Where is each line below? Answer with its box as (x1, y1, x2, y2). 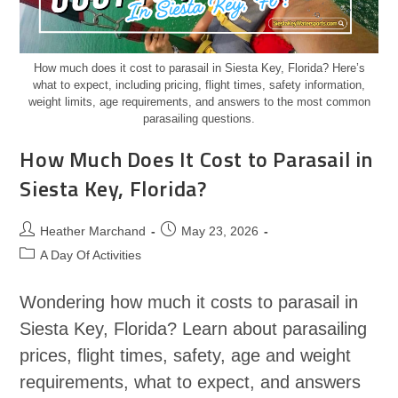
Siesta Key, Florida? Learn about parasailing (20, 318, 368, 338)
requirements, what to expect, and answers (20, 371, 362, 392)
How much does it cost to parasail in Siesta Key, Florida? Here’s (33, 60, 365, 75)
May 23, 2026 (181, 223, 259, 238)
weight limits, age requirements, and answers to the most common (28, 94, 370, 108)
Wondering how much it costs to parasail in (20, 291, 359, 312)
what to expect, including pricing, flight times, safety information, (33, 77, 365, 92)
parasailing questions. (143, 111, 255, 125)
